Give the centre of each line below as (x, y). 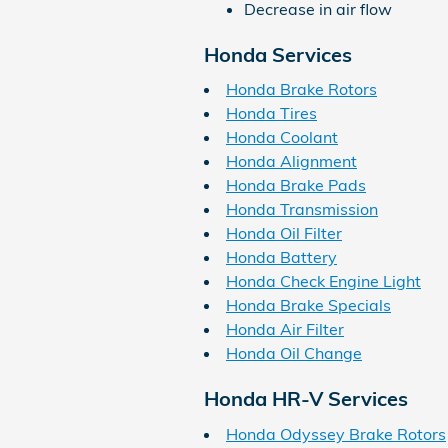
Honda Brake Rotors (301, 89)
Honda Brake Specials (308, 305)
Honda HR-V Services (306, 398)
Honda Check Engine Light (323, 281)
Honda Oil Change (294, 353)
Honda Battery (281, 257)
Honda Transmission (302, 209)
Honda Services (278, 54)
